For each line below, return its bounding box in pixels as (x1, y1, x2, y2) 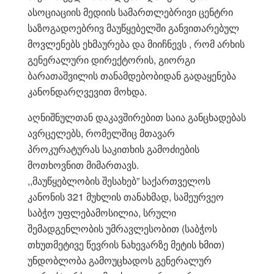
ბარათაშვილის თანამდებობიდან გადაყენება (28, 68, 236, 83)
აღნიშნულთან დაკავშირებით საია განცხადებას (28, 109, 246, 124)
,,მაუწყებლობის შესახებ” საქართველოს (28, 173, 210, 188)
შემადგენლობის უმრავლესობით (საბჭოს (28, 221, 217, 235)
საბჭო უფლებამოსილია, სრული (28, 205, 176, 220)
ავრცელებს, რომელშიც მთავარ (28, 125, 175, 140)
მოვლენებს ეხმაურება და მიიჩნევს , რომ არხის (28, 36, 245, 51)
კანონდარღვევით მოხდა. (28, 84, 147, 98)
